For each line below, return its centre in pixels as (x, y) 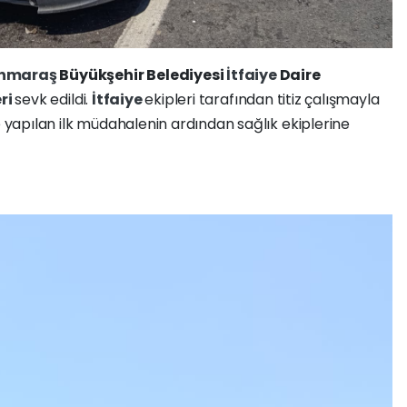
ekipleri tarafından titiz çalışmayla (262, 100)
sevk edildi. (53, 100)
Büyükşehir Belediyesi (143, 75)
